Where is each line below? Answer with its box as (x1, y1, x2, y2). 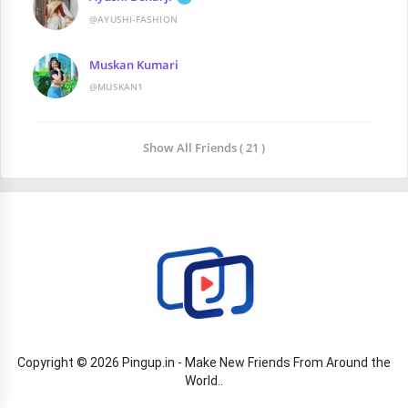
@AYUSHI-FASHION (89, 12, 178, 25)
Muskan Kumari (89, 56, 178, 74)
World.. (185, 373, 223, 389)
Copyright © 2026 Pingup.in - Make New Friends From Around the (17, 355, 391, 371)
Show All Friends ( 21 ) (143, 139, 265, 157)
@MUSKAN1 (89, 80, 144, 94)
